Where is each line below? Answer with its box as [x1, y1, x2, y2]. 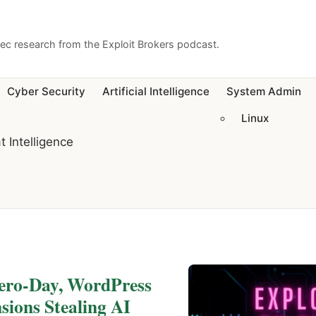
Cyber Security [7, 85, 85, 99]
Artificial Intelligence [102, 85, 209, 99]
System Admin [226, 85, 301, 99]
